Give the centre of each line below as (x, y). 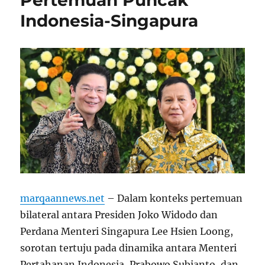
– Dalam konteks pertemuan (174, 198)
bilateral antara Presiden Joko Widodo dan (119, 215)
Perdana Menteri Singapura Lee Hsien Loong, (127, 232)
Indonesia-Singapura (109, 20)
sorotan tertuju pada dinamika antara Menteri (129, 248)
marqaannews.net (63, 198)
